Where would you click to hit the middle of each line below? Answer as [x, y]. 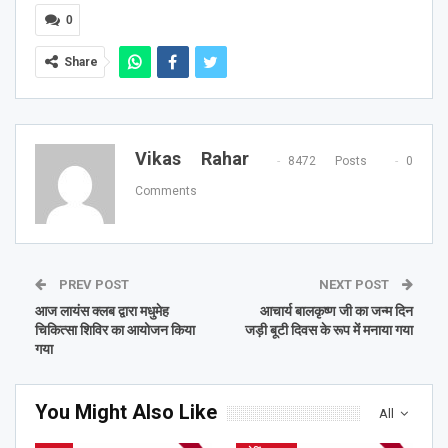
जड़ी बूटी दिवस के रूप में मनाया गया [329, 330]
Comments [166, 190]
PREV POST [92, 285]
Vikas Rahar [192, 159]
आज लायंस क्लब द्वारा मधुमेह [102, 311]
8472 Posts [327, 160]
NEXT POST [355, 285]
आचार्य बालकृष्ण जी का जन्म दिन [336, 311]
